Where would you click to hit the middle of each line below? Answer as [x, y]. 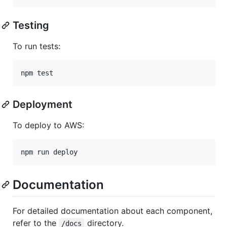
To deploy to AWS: [48, 125]
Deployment [43, 104]
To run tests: [36, 46]
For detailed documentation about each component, [112, 211]
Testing [31, 25]
